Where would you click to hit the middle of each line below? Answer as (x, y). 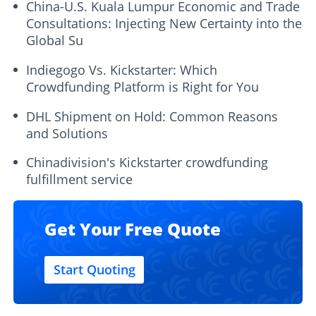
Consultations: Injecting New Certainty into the (164, 23)
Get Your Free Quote (133, 229)
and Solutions (67, 133)
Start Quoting (94, 270)
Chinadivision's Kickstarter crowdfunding (147, 163)
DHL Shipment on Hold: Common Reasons (152, 116)
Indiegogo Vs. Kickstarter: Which (122, 69)
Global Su (55, 40)
